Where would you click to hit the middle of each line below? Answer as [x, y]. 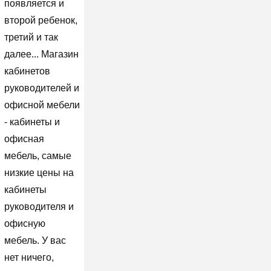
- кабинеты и [32, 122]
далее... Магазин [41, 54]
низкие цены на [39, 172]
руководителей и [41, 88]
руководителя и [39, 206]
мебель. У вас [35, 240]
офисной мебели [42, 105]
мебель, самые [38, 155]
